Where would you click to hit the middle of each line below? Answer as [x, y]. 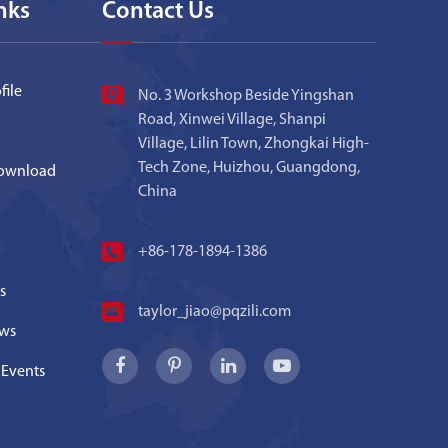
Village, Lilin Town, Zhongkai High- [253, 143]
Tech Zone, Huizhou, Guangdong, [249, 167]
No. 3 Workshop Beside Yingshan [246, 95]
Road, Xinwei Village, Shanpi [232, 119]
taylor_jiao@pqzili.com [214, 311]
